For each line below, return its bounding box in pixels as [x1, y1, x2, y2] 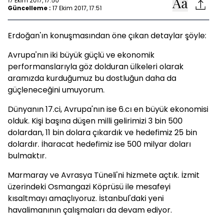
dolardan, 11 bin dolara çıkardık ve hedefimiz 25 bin [8, 127, 197, 138]
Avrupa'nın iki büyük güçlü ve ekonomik [8, 49, 155, 61]
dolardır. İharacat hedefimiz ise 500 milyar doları [8, 139, 191, 150]
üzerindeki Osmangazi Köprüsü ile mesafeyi [8, 181, 170, 192]
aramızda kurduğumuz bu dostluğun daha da [8, 73, 176, 84]
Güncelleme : [8, 3, 51, 12]
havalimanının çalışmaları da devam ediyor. [8, 204, 172, 216]
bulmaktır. [8, 150, 46, 161]
